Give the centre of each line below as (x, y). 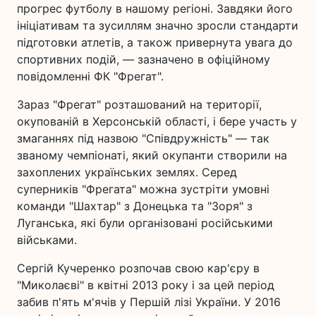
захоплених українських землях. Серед (127, 172)
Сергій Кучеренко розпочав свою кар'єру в (138, 268)
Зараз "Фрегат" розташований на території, (139, 104)
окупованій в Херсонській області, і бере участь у (157, 121)
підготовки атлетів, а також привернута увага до (155, 42)
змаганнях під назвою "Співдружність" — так (143, 138)
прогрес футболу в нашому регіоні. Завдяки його (155, 8)
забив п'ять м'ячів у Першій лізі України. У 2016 (149, 302)
